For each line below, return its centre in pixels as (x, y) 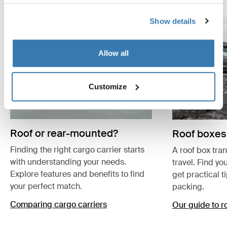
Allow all (113, 53)
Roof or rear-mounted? (64, 134)
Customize (108, 86)
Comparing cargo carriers (59, 205)
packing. (188, 187)
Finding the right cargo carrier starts (77, 150)
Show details (173, 21)
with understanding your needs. (68, 162)
